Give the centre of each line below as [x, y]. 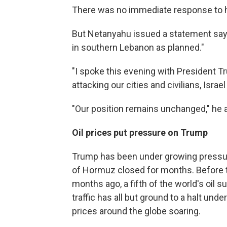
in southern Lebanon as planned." [138, 47]
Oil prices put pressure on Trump [140, 132]
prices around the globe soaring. [136, 211]
